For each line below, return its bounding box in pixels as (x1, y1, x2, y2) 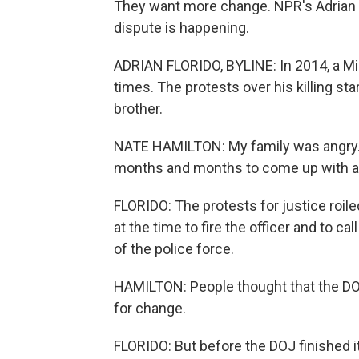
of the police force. (114, 240, 234, 257)
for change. (114, 300, 186, 317)
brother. (114, 100, 163, 117)
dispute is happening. (114, 19, 249, 36)
